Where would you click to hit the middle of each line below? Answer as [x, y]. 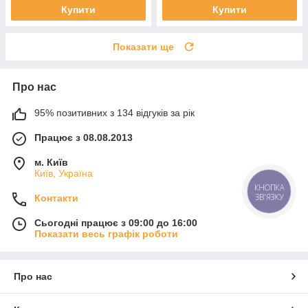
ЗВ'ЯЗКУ [269, 197]
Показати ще [143, 47]
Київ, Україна [64, 174]
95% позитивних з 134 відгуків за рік [114, 113]
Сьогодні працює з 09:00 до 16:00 [116, 223]
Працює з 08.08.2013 [84, 138]
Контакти [56, 198]
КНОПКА [269, 187]
